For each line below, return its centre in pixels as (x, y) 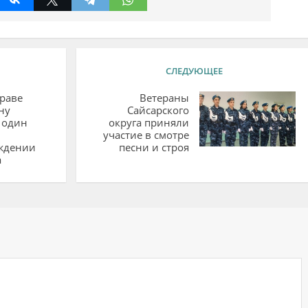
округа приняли (148, 122)
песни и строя (154, 147)
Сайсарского (158, 110)
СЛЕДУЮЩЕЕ (194, 70)
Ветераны (164, 97)
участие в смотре (146, 134)
